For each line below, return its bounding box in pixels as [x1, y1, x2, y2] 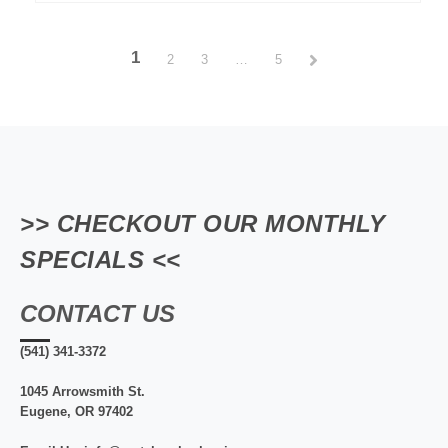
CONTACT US [20, 300, 175, 328]
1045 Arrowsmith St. [20, 384, 145, 400]
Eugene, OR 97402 [20, 404, 133, 420]
